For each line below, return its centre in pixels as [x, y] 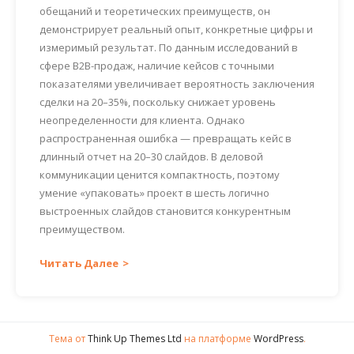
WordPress [278, 339]
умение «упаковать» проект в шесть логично [154, 193]
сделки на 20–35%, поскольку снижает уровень [158, 102]
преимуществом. [82, 229]
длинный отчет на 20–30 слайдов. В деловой [151, 156]
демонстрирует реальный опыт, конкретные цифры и [176, 29]
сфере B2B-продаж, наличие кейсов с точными [157, 66]
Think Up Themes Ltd [134, 339]
